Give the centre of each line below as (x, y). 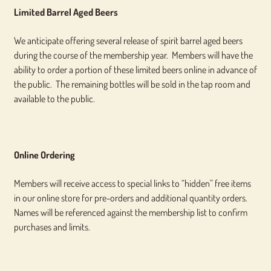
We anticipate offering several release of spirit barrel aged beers (128, 41)
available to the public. (54, 99)
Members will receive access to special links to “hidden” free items (132, 183)
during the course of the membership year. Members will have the (133, 55)
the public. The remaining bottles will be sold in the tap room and (132, 84)
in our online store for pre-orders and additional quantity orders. (130, 198)
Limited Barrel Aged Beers (66, 12)
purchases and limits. (52, 227)
